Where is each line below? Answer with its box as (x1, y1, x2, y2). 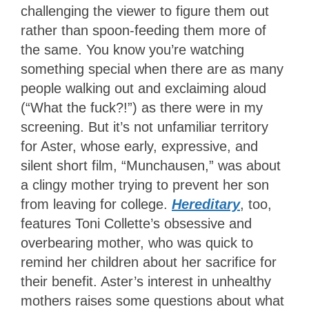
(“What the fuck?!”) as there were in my (21, 100, 263, 116)
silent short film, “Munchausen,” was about (21, 158, 281, 174)
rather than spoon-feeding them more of (21, 23, 266, 39)
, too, (240, 197, 272, 212)
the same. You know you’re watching (21, 42, 244, 58)
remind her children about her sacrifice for (21, 255, 277, 270)
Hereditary (172, 197, 240, 212)
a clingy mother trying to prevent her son (21, 177, 269, 193)
